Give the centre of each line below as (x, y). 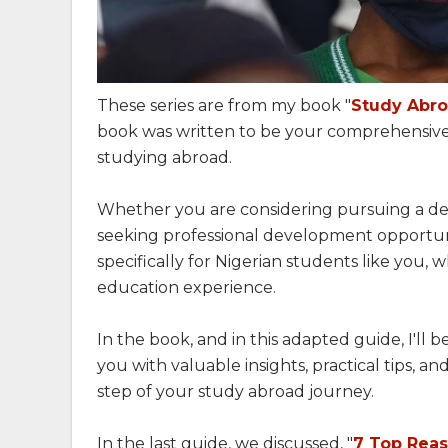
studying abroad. (164, 158)
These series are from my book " (224, 106)
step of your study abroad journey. (235, 392)
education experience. (186, 288)
